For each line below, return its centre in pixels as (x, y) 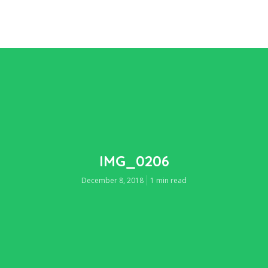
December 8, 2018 (112, 180)
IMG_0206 (134, 161)
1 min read (168, 180)
